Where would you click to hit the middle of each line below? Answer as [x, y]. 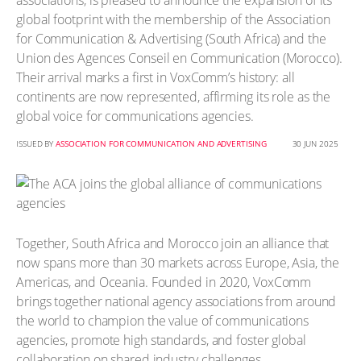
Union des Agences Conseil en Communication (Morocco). [179, 58]
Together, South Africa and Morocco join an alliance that [173, 243]
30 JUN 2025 [315, 143]
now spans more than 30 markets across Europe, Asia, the [178, 262]
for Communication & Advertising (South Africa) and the [171, 39]
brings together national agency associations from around [176, 301]
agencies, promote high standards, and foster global [161, 340]
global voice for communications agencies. [135, 116]
